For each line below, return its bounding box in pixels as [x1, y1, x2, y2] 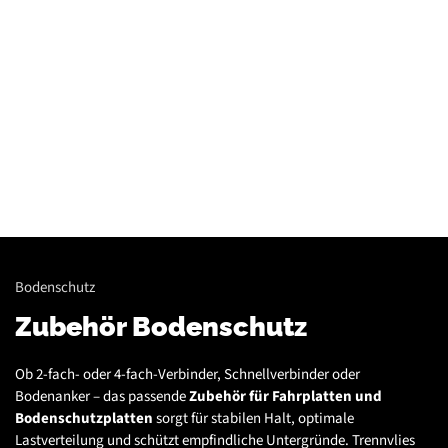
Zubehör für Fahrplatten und [189, 386, 382, 407]
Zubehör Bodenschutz [15, 310, 307, 342]
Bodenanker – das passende [15, 386, 189, 407]
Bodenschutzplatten [15, 408, 153, 429]
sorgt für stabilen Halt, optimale [153, 408, 354, 429]
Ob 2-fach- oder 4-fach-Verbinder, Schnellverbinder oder [15, 364, 360, 385]
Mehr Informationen [135, 83, 308, 104]
